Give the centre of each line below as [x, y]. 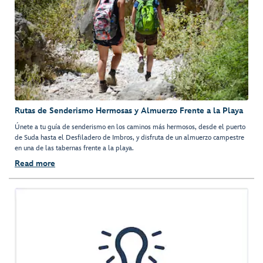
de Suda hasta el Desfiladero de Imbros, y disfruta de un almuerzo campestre [129, 138]
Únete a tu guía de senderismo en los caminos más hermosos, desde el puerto [130, 127]
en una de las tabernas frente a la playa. [74, 149]
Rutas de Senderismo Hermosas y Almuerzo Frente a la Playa [129, 111]
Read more [35, 164]
